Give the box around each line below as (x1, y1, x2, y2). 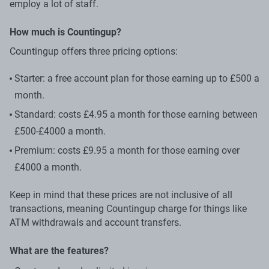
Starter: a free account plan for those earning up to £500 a (14, 72, 259, 84)
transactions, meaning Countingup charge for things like (10, 202, 247, 214)
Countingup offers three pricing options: (10, 45, 178, 57)
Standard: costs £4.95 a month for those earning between (14, 108, 258, 120)
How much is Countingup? (10, 26, 121, 38)
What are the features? (10, 244, 109, 256)
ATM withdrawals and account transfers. (10, 216, 181, 228)
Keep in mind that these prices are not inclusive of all (10, 189, 232, 201)
